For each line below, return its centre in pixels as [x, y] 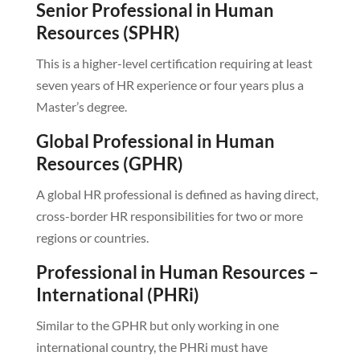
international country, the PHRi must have [151, 347]
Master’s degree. [81, 107]
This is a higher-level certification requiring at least [174, 63]
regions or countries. [92, 238]
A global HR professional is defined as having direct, [177, 194]
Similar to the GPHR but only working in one [157, 325]
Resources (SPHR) [108, 33]
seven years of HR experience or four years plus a [170, 85]
